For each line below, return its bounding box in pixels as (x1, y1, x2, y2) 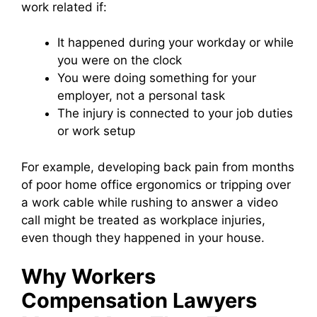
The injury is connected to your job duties (57, 106, 293, 121)
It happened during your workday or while (57, 35, 294, 50)
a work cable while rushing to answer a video (21, 195, 278, 209)
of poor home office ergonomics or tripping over (21, 177, 291, 192)
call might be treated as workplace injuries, (21, 212, 265, 227)
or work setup (57, 124, 135, 139)
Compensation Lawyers (21, 288, 257, 313)
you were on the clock (57, 53, 182, 68)
